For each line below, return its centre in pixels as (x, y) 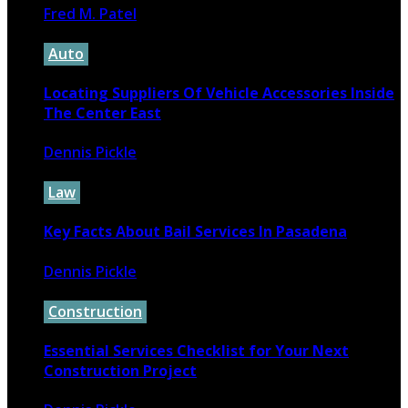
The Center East (102, 112)
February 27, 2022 (106, 173)
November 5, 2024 (107, 33)
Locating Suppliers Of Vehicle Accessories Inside (219, 92)
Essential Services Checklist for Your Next (196, 350)
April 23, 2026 (90, 291)
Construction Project (120, 370)
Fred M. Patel (90, 13)
